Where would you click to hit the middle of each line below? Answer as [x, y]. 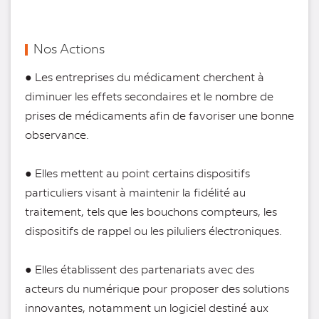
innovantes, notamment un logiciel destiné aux [147, 308]
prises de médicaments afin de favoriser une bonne [159, 115]
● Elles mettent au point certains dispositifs [137, 173]
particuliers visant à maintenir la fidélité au [135, 192]
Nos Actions [69, 48]
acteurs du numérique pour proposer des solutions [157, 288]
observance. [57, 135]
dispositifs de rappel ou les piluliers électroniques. [153, 231]
